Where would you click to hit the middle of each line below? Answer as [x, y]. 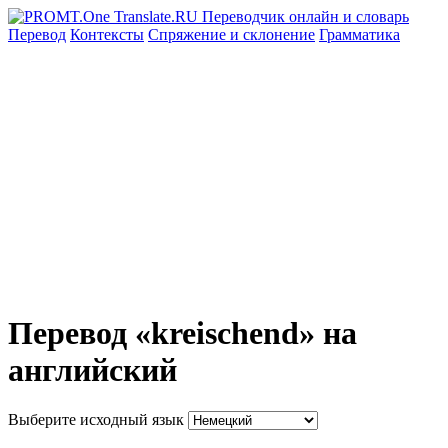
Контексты [107, 34]
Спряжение [189, 34]
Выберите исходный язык [96, 419]
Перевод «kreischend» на [182, 333]
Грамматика [359, 34]
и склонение [272, 34]
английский [92, 370]
